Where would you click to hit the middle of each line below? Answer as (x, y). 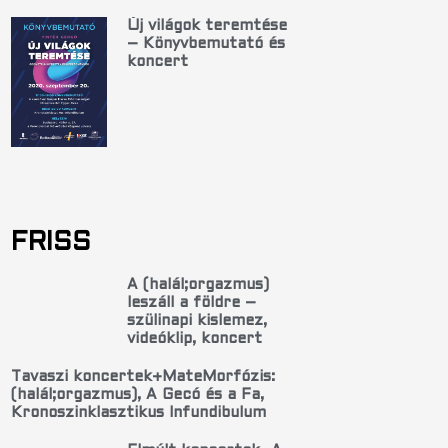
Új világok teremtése (206, 25)
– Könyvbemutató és (205, 43)
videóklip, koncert (194, 339)
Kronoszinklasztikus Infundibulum (138, 413)
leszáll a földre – (191, 303)
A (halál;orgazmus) (197, 285)
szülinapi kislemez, (196, 321)
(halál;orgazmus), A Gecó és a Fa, (137, 395)
